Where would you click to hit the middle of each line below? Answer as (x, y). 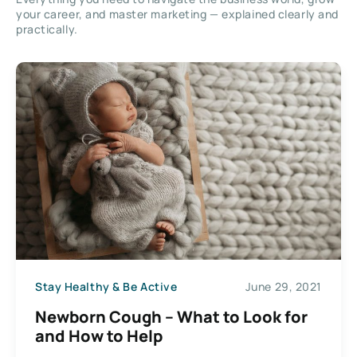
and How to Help (99, 335)
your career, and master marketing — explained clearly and (177, 14)
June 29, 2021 (283, 286)
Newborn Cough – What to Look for (171, 316)
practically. (47, 29)
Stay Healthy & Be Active (106, 286)
